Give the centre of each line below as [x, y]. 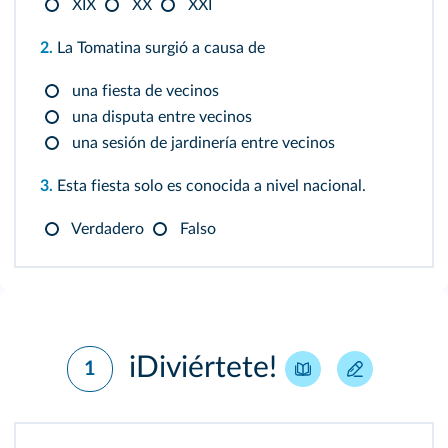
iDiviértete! [203, 367]
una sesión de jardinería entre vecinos [201, 143]
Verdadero [106, 229]
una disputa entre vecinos [160, 117]
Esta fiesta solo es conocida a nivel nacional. [209, 186]
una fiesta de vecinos [143, 91]
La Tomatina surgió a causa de [159, 48]
